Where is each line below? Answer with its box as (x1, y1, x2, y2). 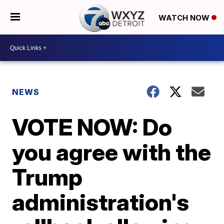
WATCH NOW (158, 12, 211, 22)
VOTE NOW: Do (12, 113, 172, 141)
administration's (12, 188, 189, 216)
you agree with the (12, 138, 211, 166)
